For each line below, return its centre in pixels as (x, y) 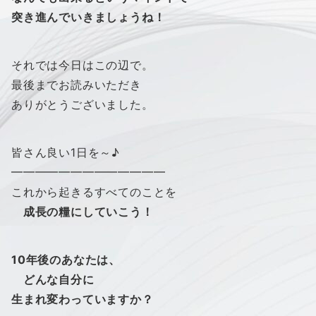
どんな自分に (53, 279)
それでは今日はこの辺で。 (83, 65)
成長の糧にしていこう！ (83, 211)
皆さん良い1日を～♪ (66, 152)
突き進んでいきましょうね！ (89, 17)
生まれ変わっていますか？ (83, 299)
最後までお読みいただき (77, 84)
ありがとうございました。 (83, 104)
